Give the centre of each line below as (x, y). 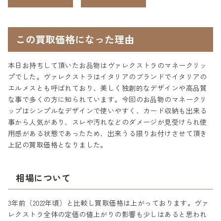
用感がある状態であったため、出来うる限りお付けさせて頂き (108, 133)
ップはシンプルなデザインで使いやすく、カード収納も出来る (108, 110)
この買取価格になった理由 (75, 39)
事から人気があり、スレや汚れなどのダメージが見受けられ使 (108, 122)
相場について (43, 178)
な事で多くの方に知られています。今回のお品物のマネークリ (108, 99)
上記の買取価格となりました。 (58, 145)
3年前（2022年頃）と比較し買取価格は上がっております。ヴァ (109, 203)
